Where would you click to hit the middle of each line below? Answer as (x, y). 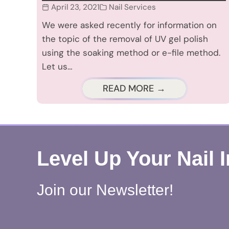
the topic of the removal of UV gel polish (125, 39)
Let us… (57, 67)
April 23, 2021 (75, 7)
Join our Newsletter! (105, 190)
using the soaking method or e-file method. (131, 53)
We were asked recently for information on (129, 25)
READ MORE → (134, 89)
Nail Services (132, 7)
